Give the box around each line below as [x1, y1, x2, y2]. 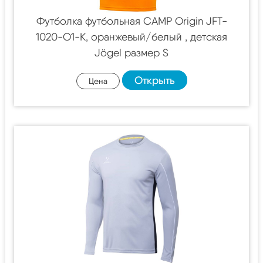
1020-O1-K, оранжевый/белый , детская [36, 31, 227, 43]
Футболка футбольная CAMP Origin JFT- [36, 15, 227, 28]
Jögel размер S [95, 46, 168, 59]
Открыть [134, 74, 175, 87]
